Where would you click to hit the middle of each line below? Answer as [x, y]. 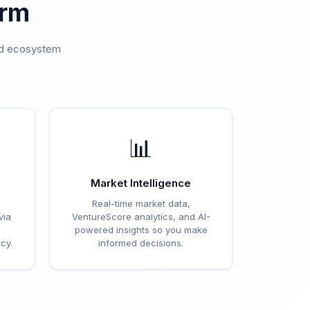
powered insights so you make [141, 230]
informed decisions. [141, 243]
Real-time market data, [141, 203]
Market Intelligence [141, 183]
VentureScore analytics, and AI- [141, 217]
